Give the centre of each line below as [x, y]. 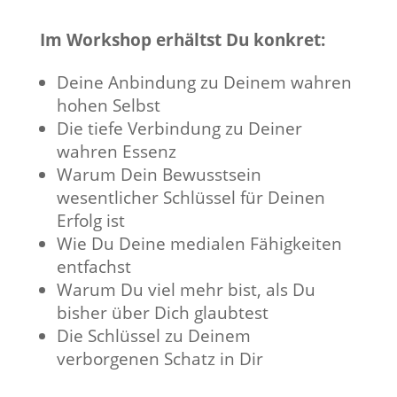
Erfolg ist [90, 221]
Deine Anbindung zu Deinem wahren [204, 83]
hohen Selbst [108, 106]
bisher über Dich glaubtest [162, 313]
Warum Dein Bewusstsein [159, 175]
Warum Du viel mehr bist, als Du [186, 290]
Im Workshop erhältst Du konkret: [184, 40]
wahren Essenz [116, 152]
